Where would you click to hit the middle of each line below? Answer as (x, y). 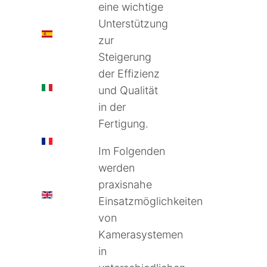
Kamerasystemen (140, 235)
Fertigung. (123, 124)
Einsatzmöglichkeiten (150, 201)
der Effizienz (129, 74)
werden (116, 168)
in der (112, 107)
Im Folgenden (131, 151)
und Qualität (128, 91)
